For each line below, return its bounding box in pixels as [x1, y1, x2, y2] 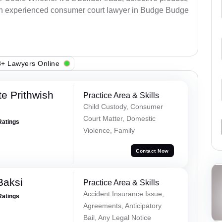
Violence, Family [83, 126, 135, 135]
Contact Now [136, 148, 169, 154]
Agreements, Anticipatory [83, 202, 162, 210]
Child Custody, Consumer [83, 103, 163, 111]
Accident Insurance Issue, [83, 190, 164, 198]
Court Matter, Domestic [83, 114, 156, 123]
